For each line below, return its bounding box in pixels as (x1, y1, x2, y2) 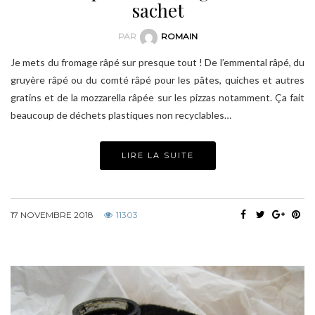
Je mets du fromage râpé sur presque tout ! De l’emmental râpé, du (11, 56, 304, 68)
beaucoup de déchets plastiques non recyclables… (11, 108, 231, 121)
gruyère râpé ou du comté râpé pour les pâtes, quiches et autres (11, 73, 304, 86)
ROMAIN (160, 31, 198, 42)
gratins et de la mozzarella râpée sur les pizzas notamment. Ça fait (11, 91, 304, 103)
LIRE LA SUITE (121, 150, 194, 160)
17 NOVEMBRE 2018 (11, 209, 94, 220)
